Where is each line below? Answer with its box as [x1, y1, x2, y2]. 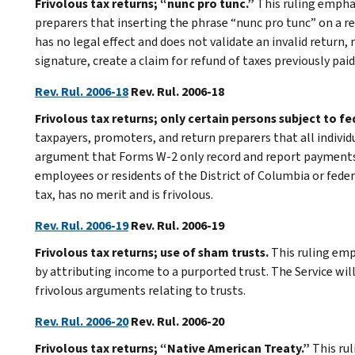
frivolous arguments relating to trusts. [35, 281, 246, 299]
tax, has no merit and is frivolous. [35, 185, 213, 203]
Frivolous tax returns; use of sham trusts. [35, 243, 269, 261]
